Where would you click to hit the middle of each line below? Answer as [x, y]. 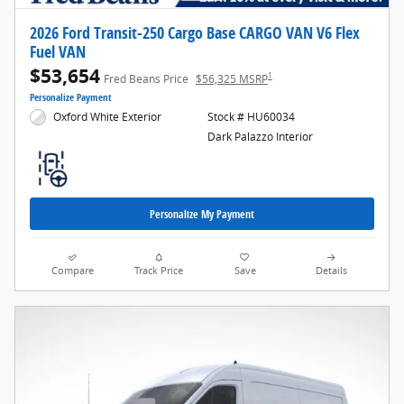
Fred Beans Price [146, 78]
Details [331, 271]
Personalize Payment [71, 97]
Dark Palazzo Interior [260, 136]
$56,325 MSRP [232, 78]
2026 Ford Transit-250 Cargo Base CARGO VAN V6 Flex [195, 32]
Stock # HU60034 [251, 116]
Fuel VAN [58, 51]
